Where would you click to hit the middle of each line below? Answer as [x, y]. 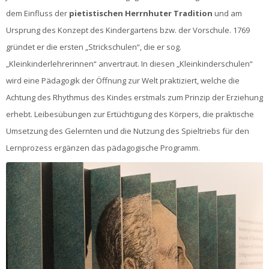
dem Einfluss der [38, 13]
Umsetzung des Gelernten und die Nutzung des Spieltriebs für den [128, 131]
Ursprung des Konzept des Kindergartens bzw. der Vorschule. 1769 [128, 30]
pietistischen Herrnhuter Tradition [142, 13]
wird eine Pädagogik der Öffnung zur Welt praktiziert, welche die [123, 80]
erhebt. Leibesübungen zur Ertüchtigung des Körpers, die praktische [130, 114]
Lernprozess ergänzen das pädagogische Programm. [103, 148]
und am [228, 13]
